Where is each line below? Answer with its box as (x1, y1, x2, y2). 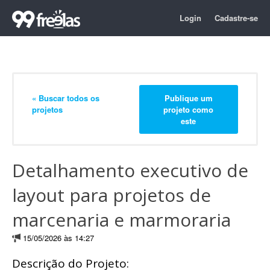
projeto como (163, 103, 214, 115)
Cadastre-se (215, 12, 258, 24)
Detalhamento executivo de (12, 158, 248, 183)
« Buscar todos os (32, 92, 99, 104)
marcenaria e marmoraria (12, 207, 231, 232)
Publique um (164, 92, 213, 104)
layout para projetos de (12, 183, 211, 207)
